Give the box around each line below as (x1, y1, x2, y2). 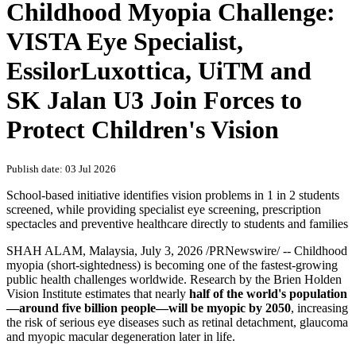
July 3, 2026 (141, 244, 203, 258)
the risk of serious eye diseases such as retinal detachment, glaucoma (6, 315, 348, 330)
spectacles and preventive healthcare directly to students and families (6, 217, 348, 231)
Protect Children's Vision (6, 115, 279, 144)
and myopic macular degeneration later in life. (6, 330, 235, 344)
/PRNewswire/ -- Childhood (203, 244, 347, 258)
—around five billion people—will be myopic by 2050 (6, 301, 291, 315)
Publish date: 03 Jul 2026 (6, 163, 116, 176)
